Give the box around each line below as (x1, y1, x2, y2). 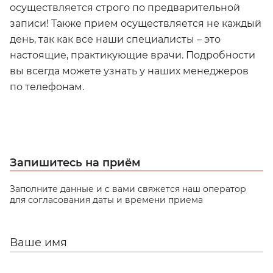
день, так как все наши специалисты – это (10, 33, 221, 45)
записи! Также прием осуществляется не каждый (10, 17, 261, 29)
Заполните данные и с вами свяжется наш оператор (10, 183, 246, 194)
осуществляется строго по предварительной (10, 1, 240, 13)
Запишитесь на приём (10, 155, 141, 169)
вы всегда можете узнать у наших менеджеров (10, 65, 249, 77)
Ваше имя (10, 236, 67, 250)
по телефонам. (10, 80, 84, 93)
